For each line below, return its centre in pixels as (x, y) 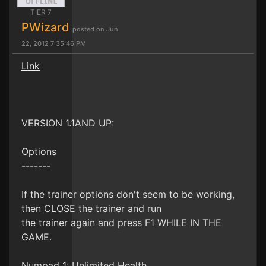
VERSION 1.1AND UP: (68, 123)
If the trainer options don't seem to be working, (128, 194)
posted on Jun (95, 29)
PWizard (47, 27)
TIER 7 (41, 12)
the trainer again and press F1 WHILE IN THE (121, 223)
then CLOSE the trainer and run (91, 208)
